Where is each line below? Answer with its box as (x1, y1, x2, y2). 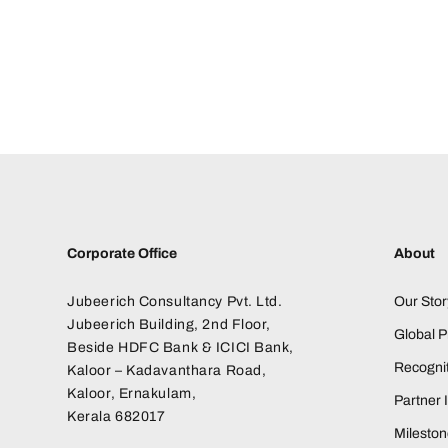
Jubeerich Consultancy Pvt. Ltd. (67, 293, 283, 309)
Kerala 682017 (67, 408, 166, 424)
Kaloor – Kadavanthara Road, (67, 362, 267, 378)
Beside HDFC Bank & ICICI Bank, (67, 339, 295, 355)
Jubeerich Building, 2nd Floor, (67, 316, 272, 332)
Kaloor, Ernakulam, (67, 385, 197, 401)
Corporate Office (67, 245, 178, 261)
